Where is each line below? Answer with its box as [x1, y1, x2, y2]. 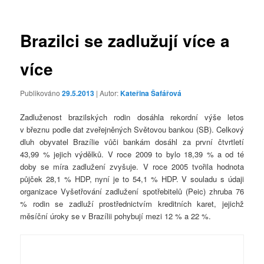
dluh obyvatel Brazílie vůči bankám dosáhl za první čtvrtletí [20, 136, 244, 148]
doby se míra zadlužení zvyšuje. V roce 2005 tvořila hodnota [20, 161, 244, 173]
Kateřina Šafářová [120, 87, 182, 98]
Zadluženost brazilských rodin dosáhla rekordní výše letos [20, 111, 244, 123]
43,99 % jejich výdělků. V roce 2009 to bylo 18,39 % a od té [20, 148, 244, 160]
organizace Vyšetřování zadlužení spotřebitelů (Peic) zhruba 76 [20, 186, 244, 197]
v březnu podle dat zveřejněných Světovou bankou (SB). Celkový [20, 124, 244, 136]
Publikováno [20, 87, 62, 98]
